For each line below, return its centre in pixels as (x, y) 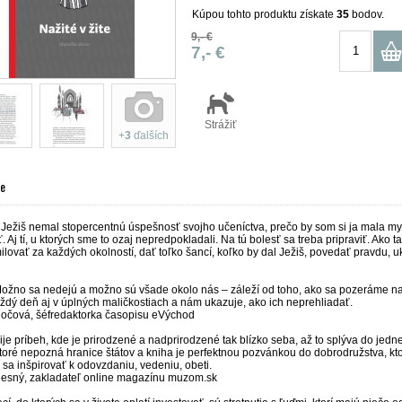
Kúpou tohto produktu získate (264, 14)
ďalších (150, 135)
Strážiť (220, 124)
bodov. (367, 14)
